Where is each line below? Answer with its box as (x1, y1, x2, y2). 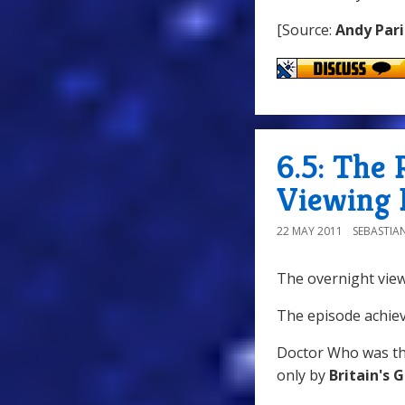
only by (277, 365, 329, 386)
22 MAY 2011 (277, 223, 343, 240)
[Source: (277, 19, 335, 40)
